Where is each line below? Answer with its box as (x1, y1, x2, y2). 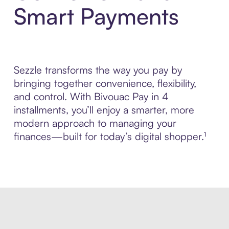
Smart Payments (13, 2, 179, 31)
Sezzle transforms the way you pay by (13, 63, 182, 77)
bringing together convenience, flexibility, (13, 77, 196, 90)
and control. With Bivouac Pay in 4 (13, 90, 169, 103)
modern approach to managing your (13, 117, 176, 130)
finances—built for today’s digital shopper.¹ (13, 130, 206, 143)
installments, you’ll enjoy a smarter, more (13, 103, 194, 117)
